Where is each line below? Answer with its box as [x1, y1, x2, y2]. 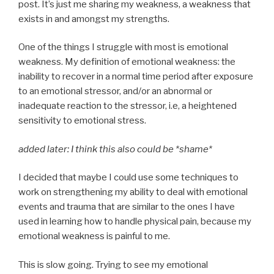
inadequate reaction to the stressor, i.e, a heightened [18, 100, 237, 112]
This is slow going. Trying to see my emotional [18, 259, 208, 270]
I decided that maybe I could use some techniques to [18, 172, 239, 183]
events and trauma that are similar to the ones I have [18, 201, 235, 213]
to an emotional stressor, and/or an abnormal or [18, 86, 212, 97]
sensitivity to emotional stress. [18, 115, 146, 127]
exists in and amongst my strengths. [18, 13, 169, 24]
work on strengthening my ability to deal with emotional [18, 187, 248, 198]
